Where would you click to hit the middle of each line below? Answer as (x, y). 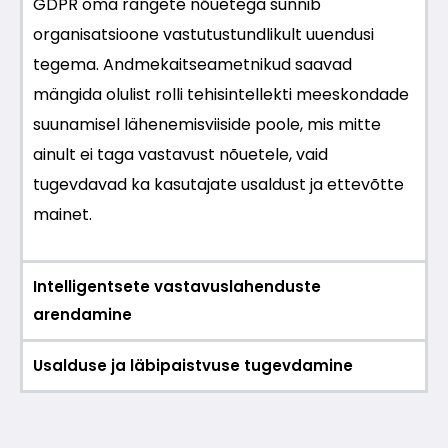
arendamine (82, 315)
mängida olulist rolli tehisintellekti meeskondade (221, 95)
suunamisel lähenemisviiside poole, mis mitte (207, 125)
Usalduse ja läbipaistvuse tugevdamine (193, 366)
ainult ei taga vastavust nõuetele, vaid (180, 155)
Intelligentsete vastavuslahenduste (177, 287)
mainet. (62, 215)
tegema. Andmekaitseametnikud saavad (192, 65)
